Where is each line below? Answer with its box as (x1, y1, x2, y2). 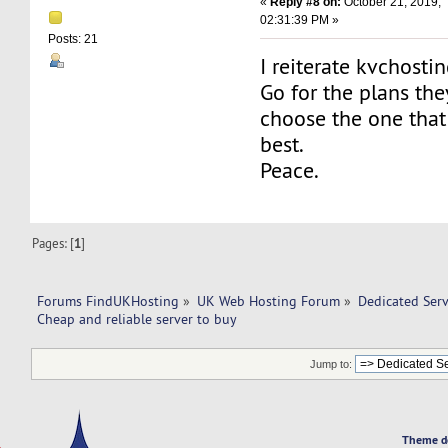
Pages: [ (32, 235, 75, 252)
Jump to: (310, 357, 353, 370)
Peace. (260, 156, 320, 184)
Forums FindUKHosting (36, 292, 179, 311)
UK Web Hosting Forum (197, 292, 341, 311)
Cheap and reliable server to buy (36, 310, 240, 329)
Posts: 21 (48, 31, 99, 46)
